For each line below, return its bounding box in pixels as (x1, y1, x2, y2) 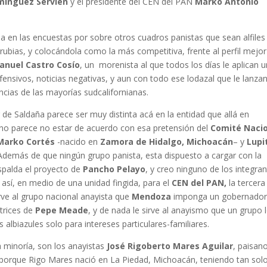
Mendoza (132, 191, 172, 203)
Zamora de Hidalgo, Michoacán (100, 136, 234, 148)
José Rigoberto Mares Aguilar (107, 240, 234, 252)
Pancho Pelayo (83, 163, 146, 175)
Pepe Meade (35, 204, 89, 216)
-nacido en (55, 136, 101, 148)
